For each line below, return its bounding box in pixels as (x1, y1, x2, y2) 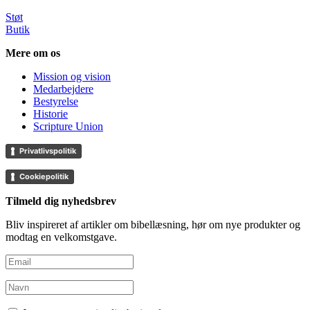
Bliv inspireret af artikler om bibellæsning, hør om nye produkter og (6, 219, 300, 231)
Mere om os (6, 47, 60, 60)
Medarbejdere (33, 83, 93, 95)
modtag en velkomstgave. (6, 231, 117, 244)
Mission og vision (33, 71, 111, 83)
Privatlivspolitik (19, 146, 76, 156)
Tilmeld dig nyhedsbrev (6, 195, 116, 208)
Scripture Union (33, 120, 103, 133)
